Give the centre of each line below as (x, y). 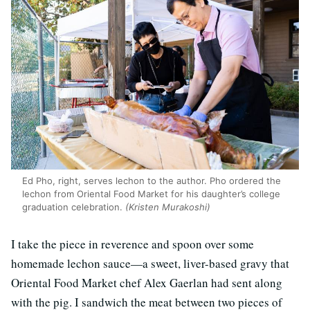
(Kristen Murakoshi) (168, 207)
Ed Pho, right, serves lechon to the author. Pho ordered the (152, 180)
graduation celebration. (74, 207)
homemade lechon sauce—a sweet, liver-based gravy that (150, 263)
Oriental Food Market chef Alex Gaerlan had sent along (147, 282)
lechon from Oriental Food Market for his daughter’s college (151, 193)
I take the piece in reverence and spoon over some (133, 244)
